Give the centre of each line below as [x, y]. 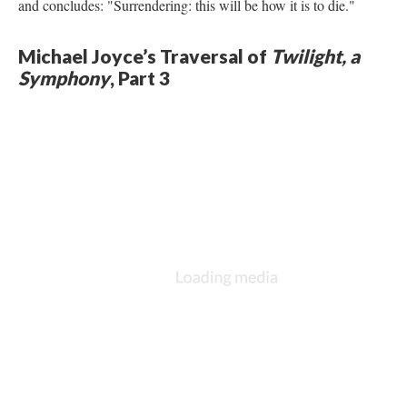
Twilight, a [315, 55]
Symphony [64, 77]
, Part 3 [140, 77]
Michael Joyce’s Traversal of [144, 55]
